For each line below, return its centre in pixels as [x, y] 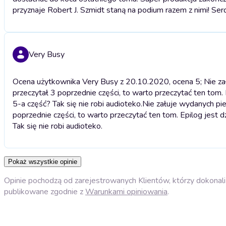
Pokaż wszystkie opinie [43, 161]
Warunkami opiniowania [126, 191]
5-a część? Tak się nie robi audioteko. [77, 104]
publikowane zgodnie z [45, 191]
